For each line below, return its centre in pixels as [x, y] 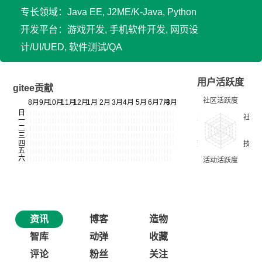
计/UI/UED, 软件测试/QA [71, 47]
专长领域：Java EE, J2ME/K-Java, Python [108, 12]
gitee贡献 [33, 88]
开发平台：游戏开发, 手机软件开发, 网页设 [109, 30]
